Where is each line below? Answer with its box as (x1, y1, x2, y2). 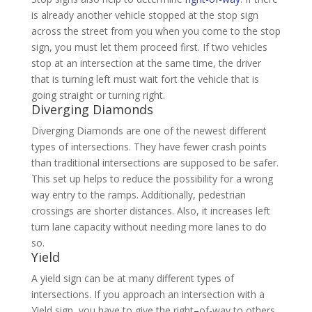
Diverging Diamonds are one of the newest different (31, 124, 267, 137)
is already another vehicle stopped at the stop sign (31, 8, 258, 22)
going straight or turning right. (31, 88, 165, 102)
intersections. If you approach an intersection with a (31, 288, 265, 301)
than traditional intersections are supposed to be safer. (31, 156, 279, 169)
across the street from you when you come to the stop (31, 24, 281, 38)
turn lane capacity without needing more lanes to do (31, 220, 267, 233)
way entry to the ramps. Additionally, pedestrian (31, 188, 246, 201)
